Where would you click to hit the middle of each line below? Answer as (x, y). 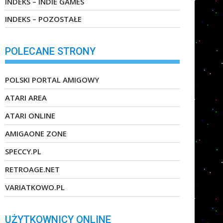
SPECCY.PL (23, 151)
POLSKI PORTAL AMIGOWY (52, 79)
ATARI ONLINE (30, 115)
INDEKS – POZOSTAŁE (43, 19)
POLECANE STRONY (50, 51)
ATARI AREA (26, 97)
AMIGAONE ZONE (36, 133)
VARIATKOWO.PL (35, 187)
